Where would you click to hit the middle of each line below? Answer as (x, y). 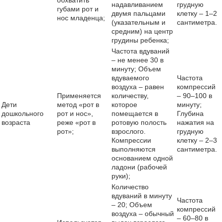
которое (124, 105)
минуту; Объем (136, 69)
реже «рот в (76, 122)
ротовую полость (139, 122)
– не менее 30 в (138, 60)
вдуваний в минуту (142, 196)
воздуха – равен (138, 87)
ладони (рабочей (139, 167)
